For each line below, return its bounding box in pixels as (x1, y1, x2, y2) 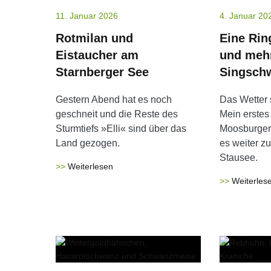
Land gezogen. (56, 138, 120, 148)
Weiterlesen (68, 162, 113, 171)
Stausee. (219, 152, 258, 163)
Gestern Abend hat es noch (56, 94, 172, 105)
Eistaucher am (56, 48, 139, 62)
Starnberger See (56, 65, 149, 79)
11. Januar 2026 (56, 11, 118, 21)
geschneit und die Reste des (56, 109, 178, 119)
